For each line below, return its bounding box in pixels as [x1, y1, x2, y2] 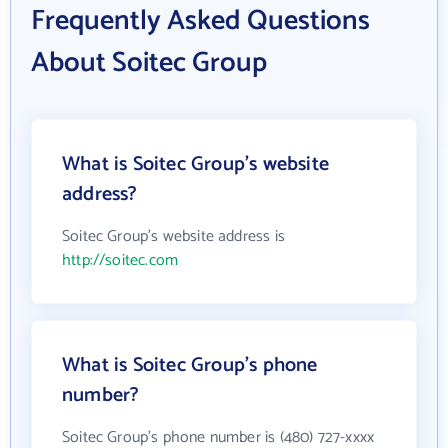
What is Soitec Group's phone [62, 348, 318, 382]
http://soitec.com [62, 246, 179, 274]
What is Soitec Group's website [62, 147, 329, 181]
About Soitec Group [31, 39, 267, 86]
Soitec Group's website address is [62, 222, 285, 250]
